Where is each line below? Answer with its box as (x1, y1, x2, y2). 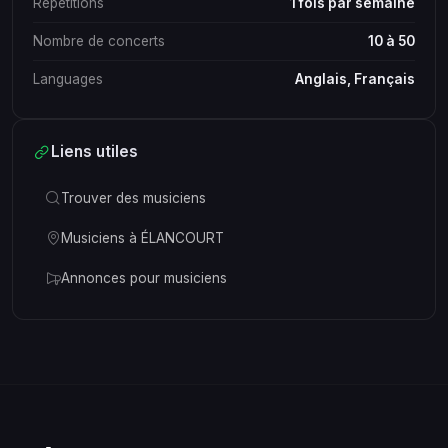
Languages (33, 71, 103, 88)
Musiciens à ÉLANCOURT (61, 229, 224, 246)
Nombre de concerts (33, 33, 165, 50)
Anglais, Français (295, 71, 415, 88)
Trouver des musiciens (61, 189, 206, 206)
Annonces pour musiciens (61, 270, 227, 287)
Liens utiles (51, 142, 138, 162)
